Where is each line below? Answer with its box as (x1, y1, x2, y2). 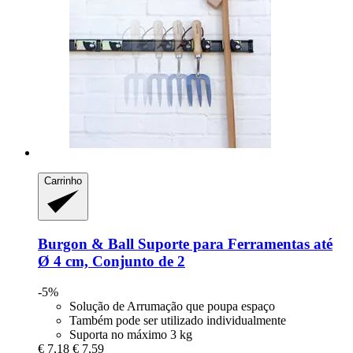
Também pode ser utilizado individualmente (69, 313, 286, 327)
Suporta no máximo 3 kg (69, 327, 192, 341)
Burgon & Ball (38, 235, 134, 252)
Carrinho (44, 174, 82, 187)
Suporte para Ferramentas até (134, 235, 333, 252)
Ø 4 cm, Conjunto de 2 (38, 252, 185, 269)
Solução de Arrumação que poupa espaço (69, 299, 275, 313)
